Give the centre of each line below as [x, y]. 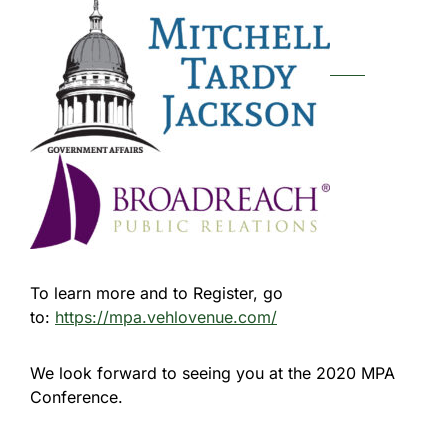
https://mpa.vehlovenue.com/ [166, 317]
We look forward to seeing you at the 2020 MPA [212, 373]
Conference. [76, 397]
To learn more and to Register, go [156, 293]
